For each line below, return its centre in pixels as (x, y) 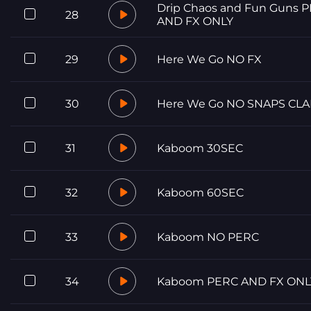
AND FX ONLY (195, 21)
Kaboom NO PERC (208, 237)
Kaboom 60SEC (200, 192)
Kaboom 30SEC (200, 148)
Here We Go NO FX (209, 59)
